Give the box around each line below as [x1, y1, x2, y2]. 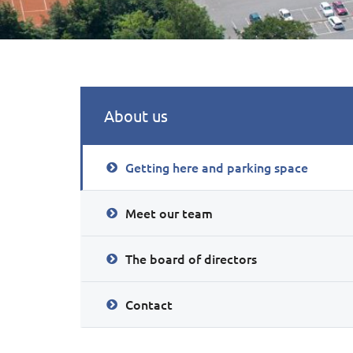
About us [104, 106, 168, 125]
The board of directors [125, 250, 257, 267]
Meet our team [125, 204, 213, 221]
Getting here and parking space [125, 158, 308, 176]
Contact [125, 295, 173, 313]
